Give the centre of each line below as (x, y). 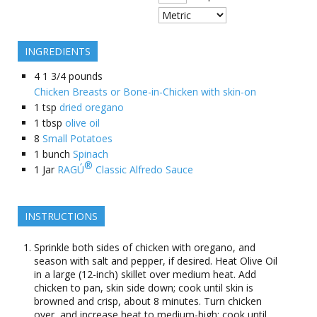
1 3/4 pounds (73, 76)
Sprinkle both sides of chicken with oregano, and (145, 247)
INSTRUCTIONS (61, 216)
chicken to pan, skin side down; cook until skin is (144, 288)
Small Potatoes (77, 138)
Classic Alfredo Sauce (143, 169)
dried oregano (92, 107)
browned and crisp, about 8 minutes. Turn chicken (148, 301)
